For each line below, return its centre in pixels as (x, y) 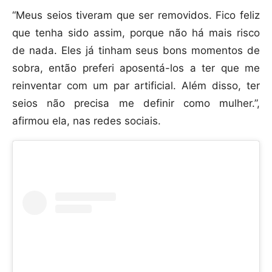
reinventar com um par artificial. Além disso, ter (136, 86)
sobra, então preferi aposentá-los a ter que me (136, 68)
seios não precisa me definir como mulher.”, (136, 104)
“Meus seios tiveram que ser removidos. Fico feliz (136, 15)
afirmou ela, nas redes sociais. (87, 121)
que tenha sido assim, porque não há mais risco (136, 33)
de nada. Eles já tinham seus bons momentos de (136, 51)
